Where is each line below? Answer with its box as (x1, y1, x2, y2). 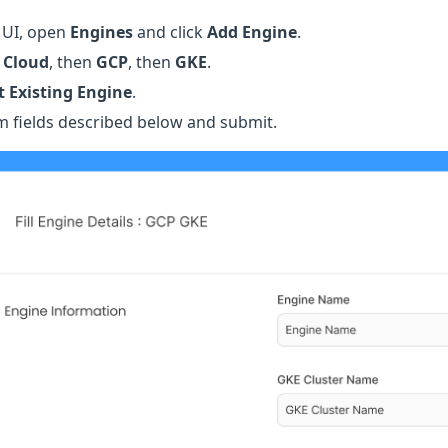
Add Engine (207, 21, 297, 44)
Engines (70, 21, 133, 44)
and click (133, 21, 207, 44)
